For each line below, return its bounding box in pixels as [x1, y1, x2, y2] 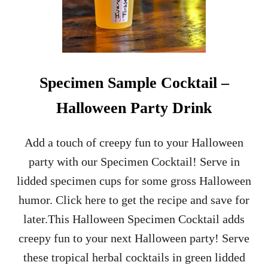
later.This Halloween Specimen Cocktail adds [23, 212, 245, 226]
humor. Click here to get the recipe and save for [19, 193, 249, 206]
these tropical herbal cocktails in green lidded [23, 250, 245, 264]
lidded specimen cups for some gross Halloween [17, 173, 251, 187]
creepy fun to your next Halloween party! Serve [19, 231, 249, 245]
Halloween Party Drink [56, 99, 212, 117]
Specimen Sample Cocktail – [39, 74, 229, 92]
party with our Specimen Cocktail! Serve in [28, 154, 240, 168]
